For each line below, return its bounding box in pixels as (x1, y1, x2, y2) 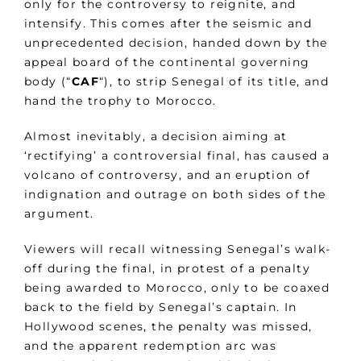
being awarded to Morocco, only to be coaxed (24, 280, 330, 296)
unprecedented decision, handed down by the (24, 35, 328, 51)
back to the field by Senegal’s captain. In (24, 300, 297, 315)
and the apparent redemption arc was (24, 338, 276, 354)
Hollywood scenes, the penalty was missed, (24, 319, 313, 334)
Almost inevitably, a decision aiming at (24, 129, 288, 144)
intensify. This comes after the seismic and (24, 16, 313, 31)
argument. (24, 206, 94, 222)
